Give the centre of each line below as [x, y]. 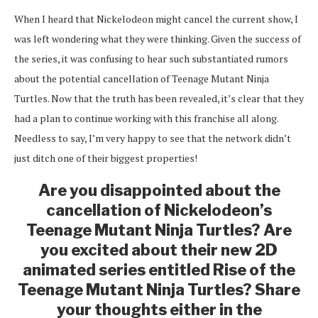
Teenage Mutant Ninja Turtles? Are [159, 230]
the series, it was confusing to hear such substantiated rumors [151, 58]
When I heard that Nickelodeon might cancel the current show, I [156, 18]
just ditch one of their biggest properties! [106, 158]
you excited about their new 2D [159, 250]
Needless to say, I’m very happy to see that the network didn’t [153, 138]
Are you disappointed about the [159, 190]
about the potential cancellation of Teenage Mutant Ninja [142, 78]
